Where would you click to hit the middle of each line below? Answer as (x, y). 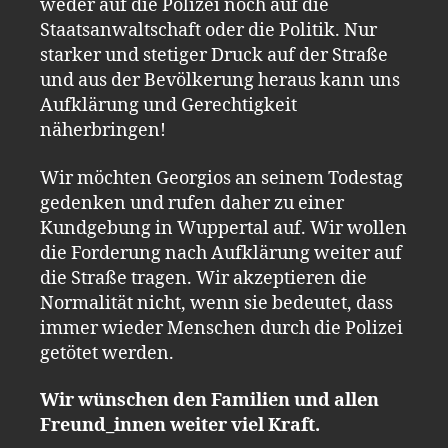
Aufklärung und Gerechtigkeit (168, 105)
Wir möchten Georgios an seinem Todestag (221, 178)
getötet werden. (107, 353)
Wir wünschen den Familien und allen (209, 400)
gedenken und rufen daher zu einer (192, 203)
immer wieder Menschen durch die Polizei (221, 328)
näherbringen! (103, 130)
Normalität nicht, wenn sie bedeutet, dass (216, 303)
